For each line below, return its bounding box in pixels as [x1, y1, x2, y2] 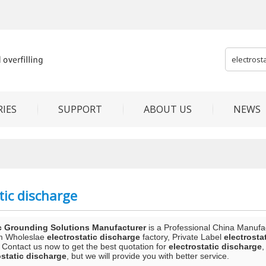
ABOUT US [144, 103, 192, 116]
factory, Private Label [140, 232, 224, 242]
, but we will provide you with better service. [66, 251, 229, 261]
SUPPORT [58, 103, 102, 116]
